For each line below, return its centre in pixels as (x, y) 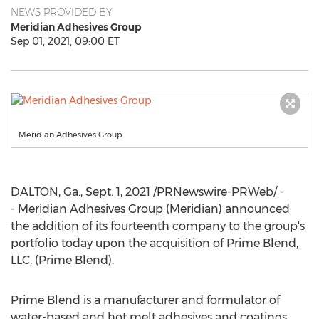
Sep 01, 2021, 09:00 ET (65, 41)
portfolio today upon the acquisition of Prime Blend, (155, 243)
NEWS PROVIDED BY (62, 12)
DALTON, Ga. (46, 192)
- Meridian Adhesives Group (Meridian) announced (150, 209)
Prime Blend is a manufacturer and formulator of (145, 300)
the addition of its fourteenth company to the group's (158, 226)
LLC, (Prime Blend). (62, 260)
